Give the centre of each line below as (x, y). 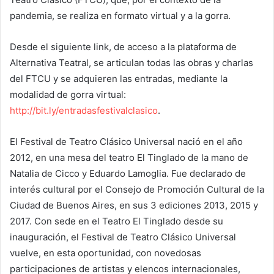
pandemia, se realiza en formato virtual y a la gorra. (120, 16)
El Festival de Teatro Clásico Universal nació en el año (126, 142)
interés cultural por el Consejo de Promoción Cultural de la (137, 190)
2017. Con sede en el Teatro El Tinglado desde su (117, 221)
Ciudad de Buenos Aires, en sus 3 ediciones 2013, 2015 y (134, 206)
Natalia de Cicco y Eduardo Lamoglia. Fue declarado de (128, 174)
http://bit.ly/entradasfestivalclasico (84, 111)
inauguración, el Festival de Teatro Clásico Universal (123, 237)
